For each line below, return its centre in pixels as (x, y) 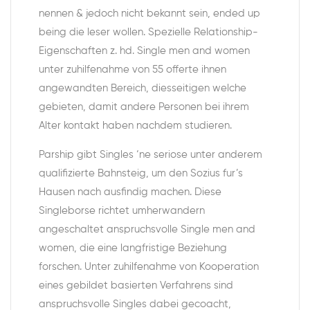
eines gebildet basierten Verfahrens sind (136, 285)
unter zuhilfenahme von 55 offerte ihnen (133, 70)
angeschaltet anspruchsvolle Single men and (147, 229)
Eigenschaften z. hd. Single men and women (144, 51)
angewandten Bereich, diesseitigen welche (143, 88)
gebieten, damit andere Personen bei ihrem (144, 107)
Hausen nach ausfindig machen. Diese (130, 192)
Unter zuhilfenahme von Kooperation (170, 267)
